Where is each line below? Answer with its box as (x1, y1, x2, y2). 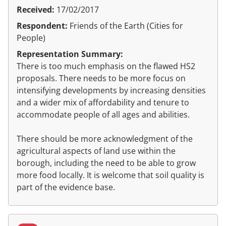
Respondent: (17, 20, 70, 32)
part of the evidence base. (17, 182, 115, 193)
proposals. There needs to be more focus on (17, 73, 186, 84)
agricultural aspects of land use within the (17, 145, 176, 157)
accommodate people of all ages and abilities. (17, 109, 190, 121)
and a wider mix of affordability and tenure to (17, 97, 189, 108)
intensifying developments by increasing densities (17, 85, 206, 96)
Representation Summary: (17, 48, 123, 60)
